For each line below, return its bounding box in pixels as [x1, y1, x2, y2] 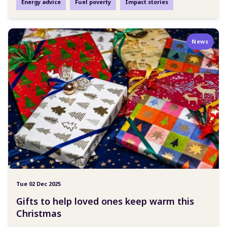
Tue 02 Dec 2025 [16, 180, 61, 188]
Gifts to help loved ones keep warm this [16, 195, 194, 208]
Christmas [16, 207, 61, 220]
